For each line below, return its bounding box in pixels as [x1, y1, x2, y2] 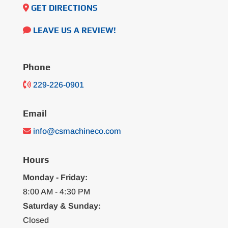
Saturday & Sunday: [22, 202, 101, 210]
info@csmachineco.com [33, 127, 121, 135]
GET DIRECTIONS [31, 3, 98, 13]
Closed [22, 216, 49, 224]
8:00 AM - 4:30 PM [22, 187, 90, 196]
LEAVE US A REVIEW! [33, 25, 116, 35]
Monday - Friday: [22, 173, 88, 182]
